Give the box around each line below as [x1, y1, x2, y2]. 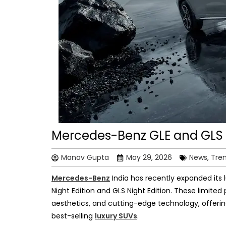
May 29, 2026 [126, 152, 172, 163]
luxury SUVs [95, 211, 137, 221]
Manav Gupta [61, 152, 109, 163]
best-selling [51, 211, 95, 221]
